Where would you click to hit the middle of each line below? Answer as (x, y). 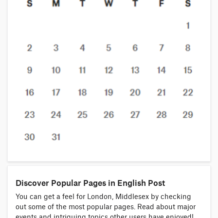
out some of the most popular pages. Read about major (106, 207)
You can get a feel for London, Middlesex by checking (103, 197)
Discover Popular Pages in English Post (90, 183)
